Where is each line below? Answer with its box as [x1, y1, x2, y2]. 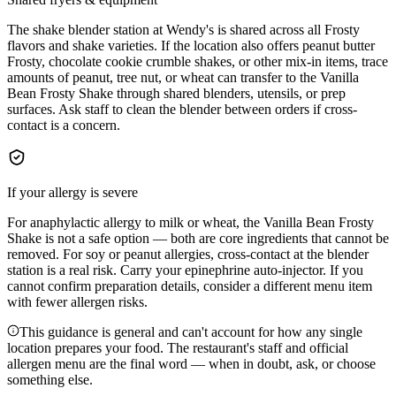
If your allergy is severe [7, 184, 138, 200]
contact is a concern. [7, 117, 120, 133]
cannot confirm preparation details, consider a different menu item [7, 278, 372, 293]
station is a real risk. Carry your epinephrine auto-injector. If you [7, 262, 363, 278]
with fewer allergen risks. [7, 293, 148, 309]
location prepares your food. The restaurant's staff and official [7, 339, 348, 355]
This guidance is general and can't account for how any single [19, 324, 362, 339]
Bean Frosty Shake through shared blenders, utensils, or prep [7, 85, 346, 101]
